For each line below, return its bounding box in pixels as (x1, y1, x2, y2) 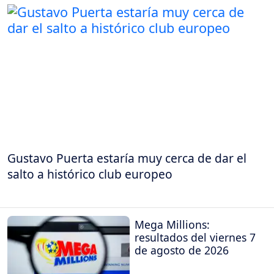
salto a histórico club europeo (7, 165, 172, 182)
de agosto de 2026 (135, 243, 229, 258)
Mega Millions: (135, 217, 210, 232)
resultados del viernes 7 (135, 230, 256, 245)
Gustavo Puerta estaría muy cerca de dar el (7, 149, 246, 166)
